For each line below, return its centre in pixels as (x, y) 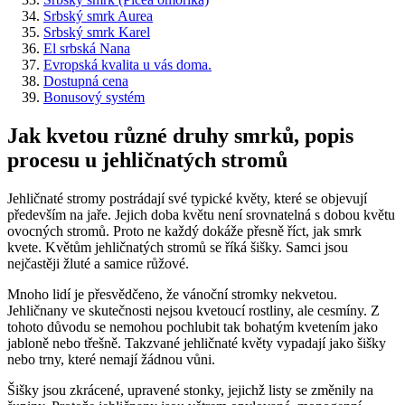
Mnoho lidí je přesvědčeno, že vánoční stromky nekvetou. (172, 294)
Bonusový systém (94, 97)
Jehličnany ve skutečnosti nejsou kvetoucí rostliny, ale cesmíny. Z (193, 310)
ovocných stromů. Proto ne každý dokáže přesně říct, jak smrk (184, 231)
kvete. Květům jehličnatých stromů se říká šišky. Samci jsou (178, 247)
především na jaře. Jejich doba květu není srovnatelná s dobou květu (201, 214)
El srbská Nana (87, 48)
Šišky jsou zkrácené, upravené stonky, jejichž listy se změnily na (190, 390)
